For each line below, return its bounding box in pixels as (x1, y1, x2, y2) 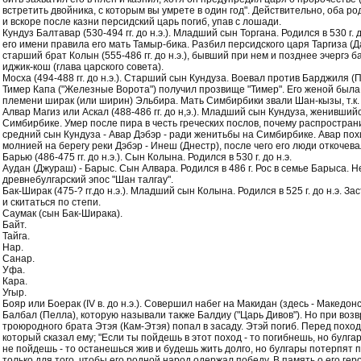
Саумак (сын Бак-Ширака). (2, 208, 122, 219)
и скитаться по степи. (2, 197, 101, 208)
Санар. (2, 253, 35, 264)
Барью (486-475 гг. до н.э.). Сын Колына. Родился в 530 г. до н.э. (2, 151, 292, 163)
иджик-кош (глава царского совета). (2, 61, 164, 73)
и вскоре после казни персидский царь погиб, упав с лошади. (2, 16, 281, 27)
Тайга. (2, 230, 30, 242)
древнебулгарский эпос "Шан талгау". (2, 174, 173, 185)
